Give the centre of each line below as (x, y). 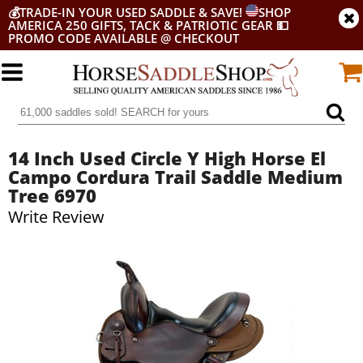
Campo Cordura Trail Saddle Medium (175, 177)
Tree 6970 (52, 195)
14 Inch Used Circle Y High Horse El (167, 158)
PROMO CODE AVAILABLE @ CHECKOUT (124, 38)
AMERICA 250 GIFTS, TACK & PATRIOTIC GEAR (141, 25)
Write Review (56, 217)
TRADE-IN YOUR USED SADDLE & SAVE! (132, 12)
